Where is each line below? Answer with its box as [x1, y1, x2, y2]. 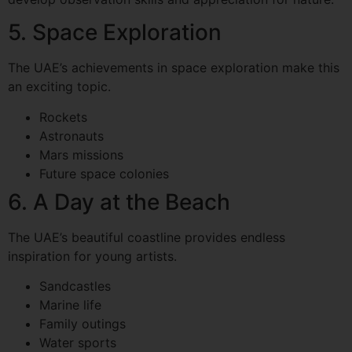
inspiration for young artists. [8, 247, 177, 264]
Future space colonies [39, 165, 169, 181]
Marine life [39, 297, 101, 313]
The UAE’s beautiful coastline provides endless [8, 229, 285, 245]
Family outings [39, 316, 126, 332]
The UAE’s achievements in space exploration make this [8, 60, 339, 76]
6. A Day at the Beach [8, 188, 230, 215]
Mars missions [39, 146, 123, 163]
